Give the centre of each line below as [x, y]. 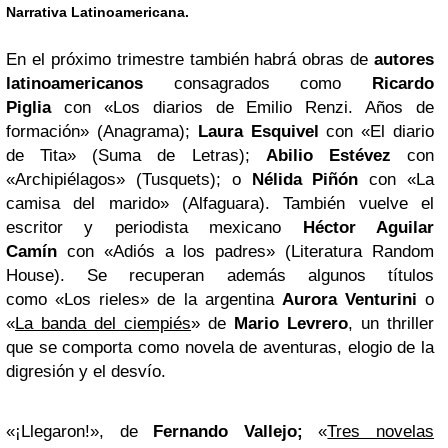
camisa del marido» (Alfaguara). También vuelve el [220, 203]
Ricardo [388, 83]
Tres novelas [381, 431]
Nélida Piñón [305, 179]
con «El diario [376, 131]
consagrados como [257, 83]
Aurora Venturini [353, 299]
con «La [396, 179]
